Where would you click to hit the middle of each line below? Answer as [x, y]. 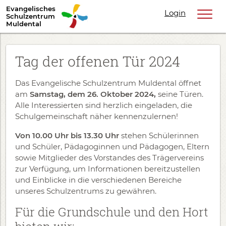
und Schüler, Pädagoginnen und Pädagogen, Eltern [112, 147]
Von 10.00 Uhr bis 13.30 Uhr [68, 135]
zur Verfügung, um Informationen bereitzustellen [108, 169]
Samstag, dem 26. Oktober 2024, [93, 94]
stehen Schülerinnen [160, 135]
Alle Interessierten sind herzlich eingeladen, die [104, 105]
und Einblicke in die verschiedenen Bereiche [98, 180]
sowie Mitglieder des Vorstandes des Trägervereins [109, 158]
